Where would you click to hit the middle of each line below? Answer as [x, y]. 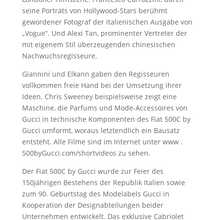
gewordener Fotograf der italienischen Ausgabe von [107, 22]
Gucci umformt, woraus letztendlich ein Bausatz [101, 130]
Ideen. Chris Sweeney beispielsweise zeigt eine [99, 96]
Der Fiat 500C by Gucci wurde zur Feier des [93, 171]
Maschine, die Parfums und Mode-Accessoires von [105, 108]
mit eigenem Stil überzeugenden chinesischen [98, 44]
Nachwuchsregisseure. [66, 56]
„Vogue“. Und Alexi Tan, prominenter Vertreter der [104, 33]
